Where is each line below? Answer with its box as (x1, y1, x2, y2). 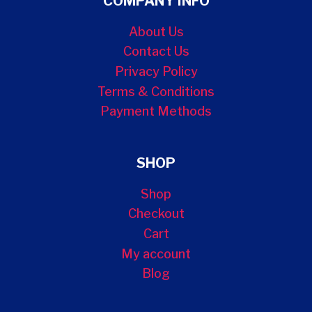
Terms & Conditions (97, 84, 214, 99)
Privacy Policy (114, 64, 198, 79)
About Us (128, 24, 184, 40)
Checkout (127, 206, 185, 221)
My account (121, 246, 191, 261)
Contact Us (123, 44, 189, 59)
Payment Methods (100, 104, 212, 119)
